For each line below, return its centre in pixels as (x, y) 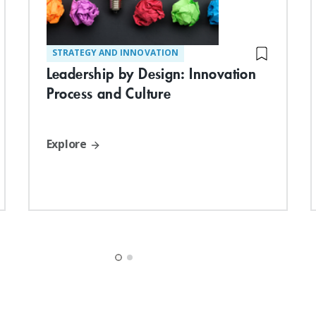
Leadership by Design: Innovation (151, 73)
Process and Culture (109, 93)
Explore (68, 144)
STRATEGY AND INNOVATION (115, 53)
